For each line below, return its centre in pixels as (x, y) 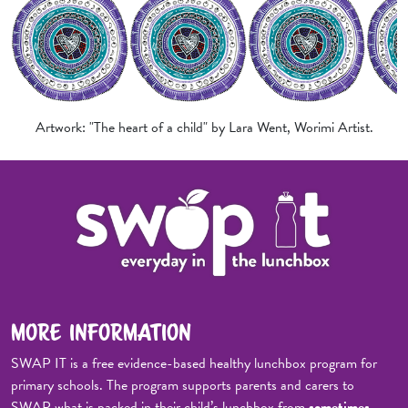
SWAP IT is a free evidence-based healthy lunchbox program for (194, 364)
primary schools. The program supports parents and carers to (183, 386)
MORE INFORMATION (101, 332)
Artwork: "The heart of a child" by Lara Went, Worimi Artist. (204, 127)
